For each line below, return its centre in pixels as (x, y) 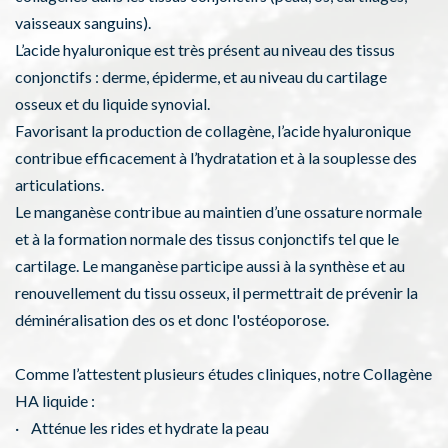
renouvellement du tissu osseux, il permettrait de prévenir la (216, 293)
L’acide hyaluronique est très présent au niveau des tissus (205, 50)
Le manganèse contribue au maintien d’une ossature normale (218, 212)
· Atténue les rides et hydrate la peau (142, 428)
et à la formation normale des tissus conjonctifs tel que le (207, 239)
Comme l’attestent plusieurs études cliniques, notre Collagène (223, 374)
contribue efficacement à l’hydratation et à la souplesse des (216, 158)
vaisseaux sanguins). (83, 23)
